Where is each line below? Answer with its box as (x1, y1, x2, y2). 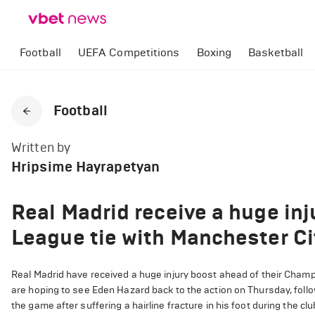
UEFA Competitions (77, 46, 180, 59)
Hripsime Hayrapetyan (11, 158, 160, 176)
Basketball (248, 46, 304, 59)
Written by (11, 140, 70, 155)
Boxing (196, 46, 232, 59)
